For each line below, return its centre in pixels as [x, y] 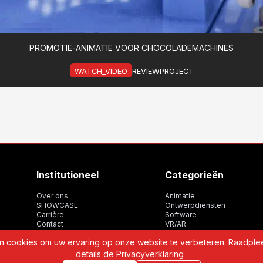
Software [181, 214]
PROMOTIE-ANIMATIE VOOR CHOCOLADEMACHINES [131, 48]
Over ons [53, 195]
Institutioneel [68, 175]
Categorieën [195, 175]
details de [96, 254]
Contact [50, 224]
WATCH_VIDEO [101, 71]
